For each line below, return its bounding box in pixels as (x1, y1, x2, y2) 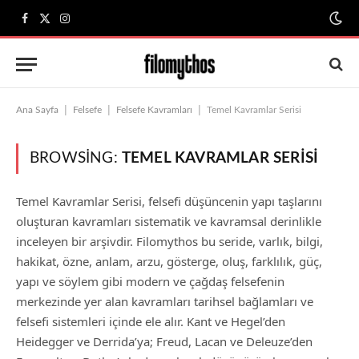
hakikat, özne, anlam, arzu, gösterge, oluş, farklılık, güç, (16, 253, 322, 269)
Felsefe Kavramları (116, 105, 192, 115)
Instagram (63, 18, 120, 33)
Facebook (23, 18, 74, 33)
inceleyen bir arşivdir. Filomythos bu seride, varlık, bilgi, (16, 233, 323, 249)
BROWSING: (30, 151, 122, 166)
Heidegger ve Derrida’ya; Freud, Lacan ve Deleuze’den (16, 333, 313, 349)
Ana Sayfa (16, 105, 58, 115)
